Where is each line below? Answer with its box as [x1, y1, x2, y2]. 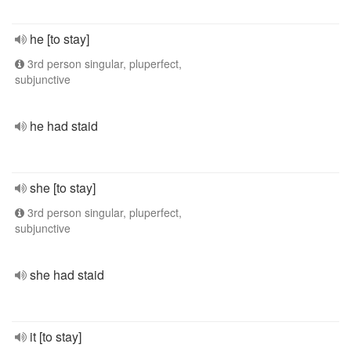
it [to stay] [30, 327, 81, 346]
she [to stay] [30, 179, 96, 197]
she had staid [30, 266, 104, 284]
